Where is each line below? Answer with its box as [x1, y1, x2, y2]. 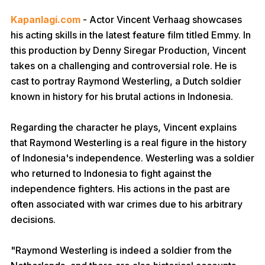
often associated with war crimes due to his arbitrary [11, 198, 243, 210]
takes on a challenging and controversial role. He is [11, 60, 237, 72]
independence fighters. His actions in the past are [11, 183, 230, 195]
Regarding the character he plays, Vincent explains [11, 121, 237, 133]
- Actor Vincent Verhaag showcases [80, 14, 242, 25]
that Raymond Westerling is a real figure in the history [11, 137, 247, 148]
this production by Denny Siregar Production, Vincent [11, 44, 246, 56]
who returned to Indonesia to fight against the [11, 167, 212, 179]
